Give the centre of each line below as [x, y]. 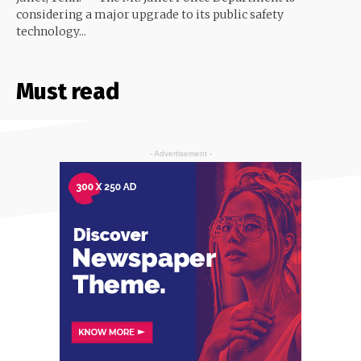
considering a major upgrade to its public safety [150, 14]
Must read [68, 91]
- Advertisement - [180, 153]
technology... [51, 31]
